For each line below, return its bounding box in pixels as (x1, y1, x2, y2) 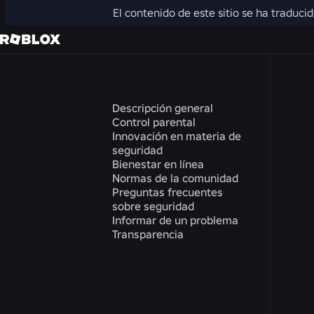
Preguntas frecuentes (112, 185, 223, 199)
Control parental (112, 115, 196, 129)
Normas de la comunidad (112, 171, 238, 185)
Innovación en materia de (112, 129, 241, 143)
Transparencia (112, 227, 184, 241)
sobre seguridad (112, 199, 194, 213)
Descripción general (112, 101, 213, 115)
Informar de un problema (112, 213, 238, 227)
